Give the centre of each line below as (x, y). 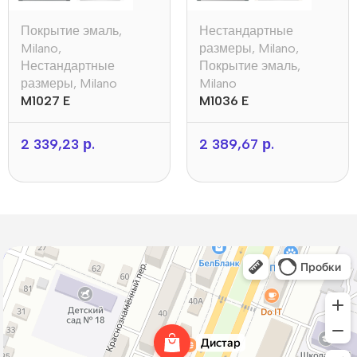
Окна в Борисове (41, 264)
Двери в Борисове (44, 275)
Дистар (20, 253)
